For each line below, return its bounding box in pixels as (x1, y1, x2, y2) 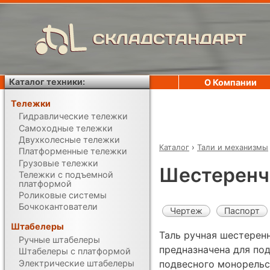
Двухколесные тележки (19, 134, 121, 145)
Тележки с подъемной (19, 169, 114, 180)
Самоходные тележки (19, 122, 113, 133)
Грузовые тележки (19, 157, 99, 168)
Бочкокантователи (19, 201, 98, 212)
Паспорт (224, 205, 260, 216)
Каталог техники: (9, 77, 86, 87)
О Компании (204, 77, 257, 87)
